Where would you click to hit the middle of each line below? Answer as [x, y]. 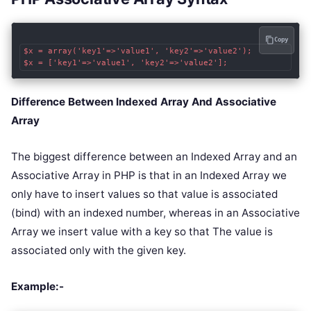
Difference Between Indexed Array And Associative [144, 101]
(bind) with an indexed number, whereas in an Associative [155, 212]
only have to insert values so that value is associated [144, 194]
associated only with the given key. [99, 250]
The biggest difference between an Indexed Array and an [154, 156]
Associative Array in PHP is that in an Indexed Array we [149, 175]
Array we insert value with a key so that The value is [142, 231]
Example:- [37, 286]
